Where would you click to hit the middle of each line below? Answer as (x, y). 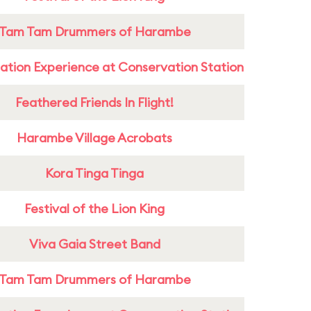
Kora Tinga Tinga (94, 173)
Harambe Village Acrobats (94, 138)
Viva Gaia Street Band (94, 244)
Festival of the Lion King (94, 209)
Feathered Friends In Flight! (94, 102)
